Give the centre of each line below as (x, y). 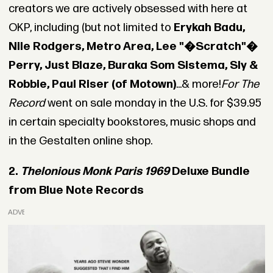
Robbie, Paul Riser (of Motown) (92, 85)
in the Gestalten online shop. (80, 141)
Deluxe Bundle (209, 171)
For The (240, 85)
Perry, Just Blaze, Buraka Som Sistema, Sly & (133, 66)
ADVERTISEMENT (37, 213)
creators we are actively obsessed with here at (128, 9)
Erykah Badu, (209, 28)
